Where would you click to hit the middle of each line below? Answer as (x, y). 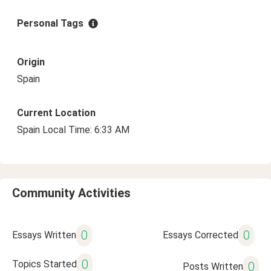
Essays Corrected (200, 235)
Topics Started (44, 264)
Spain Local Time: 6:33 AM (73, 130)
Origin (31, 62)
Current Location (56, 113)
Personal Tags (50, 23)
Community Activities (71, 193)
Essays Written (44, 235)
